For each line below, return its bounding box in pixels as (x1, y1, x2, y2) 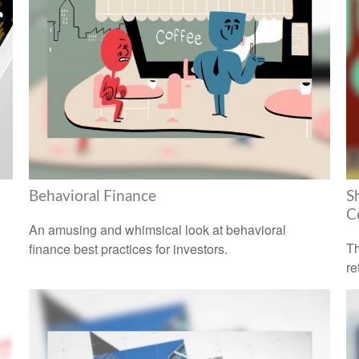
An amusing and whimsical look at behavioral (28, 220, 286, 240)
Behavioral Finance (28, 188, 156, 204)
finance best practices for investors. (28, 240, 228, 259)
